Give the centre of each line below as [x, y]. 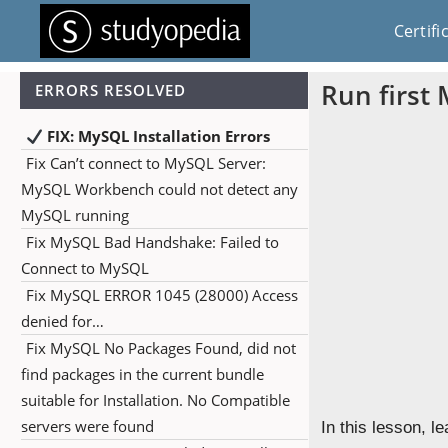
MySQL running [75, 215]
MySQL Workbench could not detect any [159, 189]
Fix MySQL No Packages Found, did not [161, 348]
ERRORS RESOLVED [110, 90]
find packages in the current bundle [142, 374]
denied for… [62, 321]
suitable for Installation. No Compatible [155, 400]
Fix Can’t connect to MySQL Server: [146, 163]
